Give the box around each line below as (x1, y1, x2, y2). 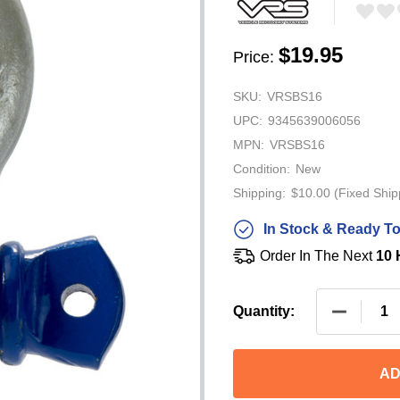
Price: (233, 48, 274, 66)
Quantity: (233, 304, 295, 319)
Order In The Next (260, 248, 376, 263)
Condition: (233, 162, 290, 176)
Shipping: (233, 186, 286, 200)
